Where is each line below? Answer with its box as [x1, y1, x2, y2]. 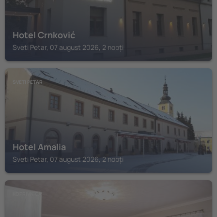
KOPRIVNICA [13, 190, 42, 197]
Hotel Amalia [13, 141, 66, 153]
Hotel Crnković [13, 29, 75, 41]
